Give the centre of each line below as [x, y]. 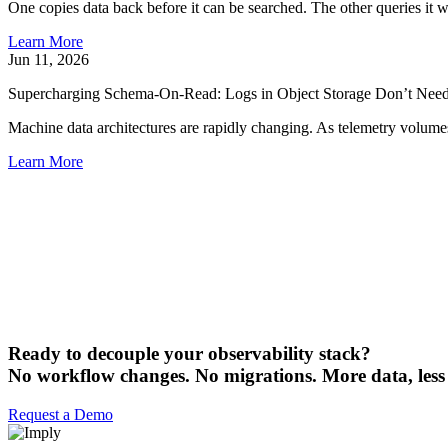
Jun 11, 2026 [48, 59]
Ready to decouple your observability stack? [189, 354]
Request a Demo [60, 415]
